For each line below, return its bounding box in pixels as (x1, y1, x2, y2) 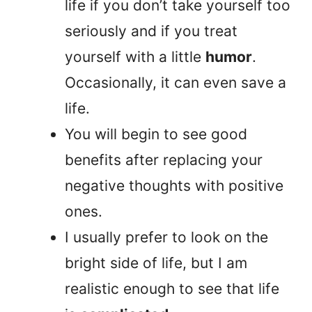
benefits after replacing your (65, 151, 263, 169)
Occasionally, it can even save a (65, 74, 286, 92)
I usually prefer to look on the (65, 228, 268, 247)
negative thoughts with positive (65, 177, 283, 195)
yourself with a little (65, 48, 205, 66)
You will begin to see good (65, 125, 247, 143)
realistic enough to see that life (65, 280, 279, 298)
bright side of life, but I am (65, 254, 247, 272)
